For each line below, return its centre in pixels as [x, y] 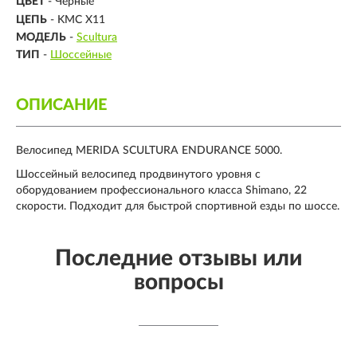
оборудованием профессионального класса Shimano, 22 [161, 191]
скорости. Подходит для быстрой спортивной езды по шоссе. [178, 207]
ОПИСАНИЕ [61, 106]
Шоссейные [81, 55]
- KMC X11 [78, 20]
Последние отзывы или [178, 259]
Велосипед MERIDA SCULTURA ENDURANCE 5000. [149, 151]
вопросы [178, 282]
